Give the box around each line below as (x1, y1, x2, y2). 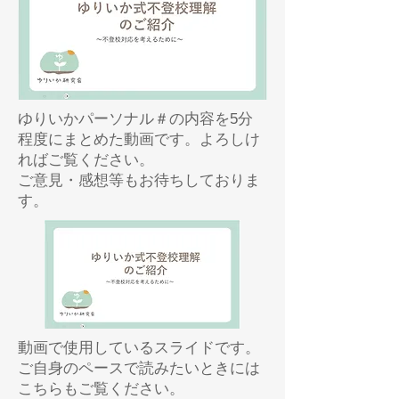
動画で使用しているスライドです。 (18, 339, 260, 356)
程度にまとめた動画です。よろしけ (18, 131, 260, 148)
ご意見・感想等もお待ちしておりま (18, 172, 260, 189)
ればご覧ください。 (18, 151, 154, 168)
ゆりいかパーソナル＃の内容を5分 (18, 110, 253, 127)
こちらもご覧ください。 (18, 380, 184, 397)
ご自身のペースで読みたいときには (18, 360, 260, 377)
